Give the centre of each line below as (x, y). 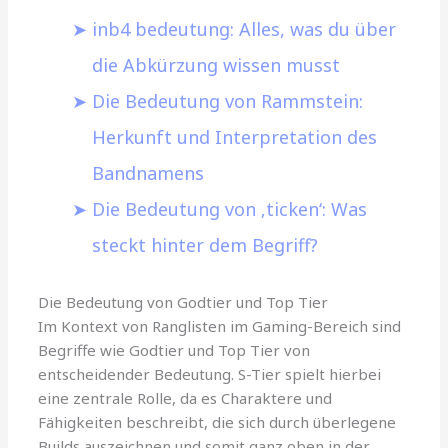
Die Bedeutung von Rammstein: (228, 100)
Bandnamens (148, 172)
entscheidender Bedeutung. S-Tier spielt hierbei (210, 373)
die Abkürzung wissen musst (216, 64)
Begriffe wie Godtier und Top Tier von (174, 349)
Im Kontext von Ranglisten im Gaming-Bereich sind (220, 325)
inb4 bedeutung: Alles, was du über (244, 28)
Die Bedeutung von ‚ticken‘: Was (230, 208)
